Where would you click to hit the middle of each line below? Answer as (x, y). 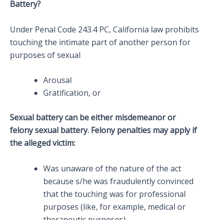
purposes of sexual (45, 55)
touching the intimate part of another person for (100, 42)
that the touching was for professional (114, 194)
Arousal (57, 80)
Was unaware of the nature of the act (112, 168)
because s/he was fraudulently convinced (118, 181)
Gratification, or (72, 93)
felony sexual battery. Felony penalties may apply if (103, 130)
